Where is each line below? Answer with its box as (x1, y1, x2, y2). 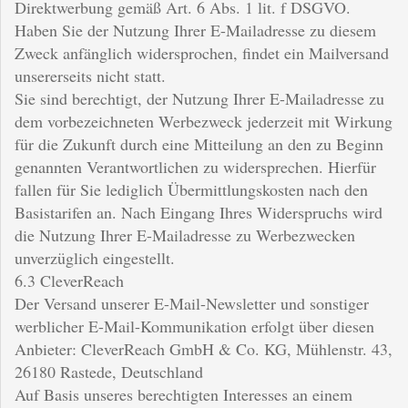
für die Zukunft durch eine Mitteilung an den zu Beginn (15, 132, 383, 155)
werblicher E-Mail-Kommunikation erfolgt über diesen (15, 314, 374, 337)
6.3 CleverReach (15, 269, 124, 291)
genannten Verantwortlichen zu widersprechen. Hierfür (15, 155, 376, 178)
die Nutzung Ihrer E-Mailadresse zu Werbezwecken (15, 223, 355, 246)
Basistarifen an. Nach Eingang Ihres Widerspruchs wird (15, 200, 382, 223)
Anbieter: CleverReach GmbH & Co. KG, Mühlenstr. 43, (15, 337, 393, 360)
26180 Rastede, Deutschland (15, 360, 203, 382)
